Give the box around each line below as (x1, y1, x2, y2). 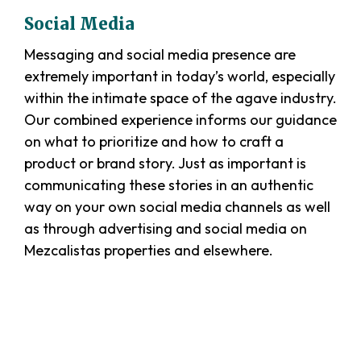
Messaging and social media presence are (24, 45, 296, 64)
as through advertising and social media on (24, 219, 307, 239)
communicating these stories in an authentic (24, 176, 313, 195)
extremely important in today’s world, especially (24, 67, 335, 86)
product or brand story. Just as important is (24, 154, 306, 173)
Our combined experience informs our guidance (24, 110, 337, 130)
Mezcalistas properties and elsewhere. (24, 241, 273, 260)
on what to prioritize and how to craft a (24, 132, 284, 151)
